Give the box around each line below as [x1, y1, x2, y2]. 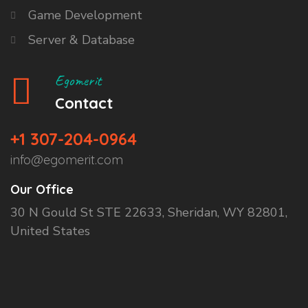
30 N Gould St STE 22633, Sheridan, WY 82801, [10, 204, 287, 221]
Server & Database [28, 32, 135, 49]
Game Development [28, 7, 142, 24]
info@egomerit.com [10, 152, 123, 168]
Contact [55, 93, 113, 113]
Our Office [10, 181, 74, 198]
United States [10, 223, 90, 240]
